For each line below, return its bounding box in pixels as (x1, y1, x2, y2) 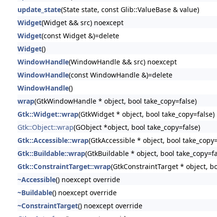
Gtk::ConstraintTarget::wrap (17, 161, 111, 171)
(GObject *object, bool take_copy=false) (73, 122, 200, 132)
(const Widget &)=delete (41, 31, 119, 40)
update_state (17, 4, 61, 14)
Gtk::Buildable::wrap (17, 148, 85, 158)
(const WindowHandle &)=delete (68, 70, 172, 79)
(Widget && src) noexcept (41, 17, 124, 27)
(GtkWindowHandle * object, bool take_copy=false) (34, 96, 197, 106)
